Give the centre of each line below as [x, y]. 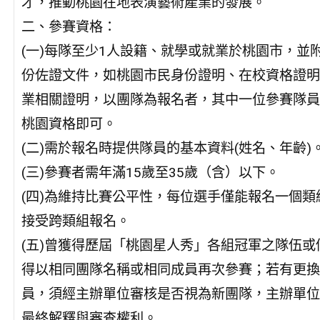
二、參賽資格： [69, 26]
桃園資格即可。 [69, 124]
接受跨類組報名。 [75, 221]
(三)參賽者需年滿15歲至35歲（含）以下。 [150, 172]
